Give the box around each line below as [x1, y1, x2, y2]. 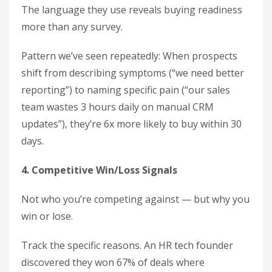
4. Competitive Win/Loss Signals [21, 163, 177, 177]
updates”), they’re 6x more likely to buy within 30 [21, 117, 242, 131]
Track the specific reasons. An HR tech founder [21, 239, 233, 252]
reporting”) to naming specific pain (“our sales [21, 83, 230, 97]
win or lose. [21, 209, 73, 223]
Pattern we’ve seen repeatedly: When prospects [21, 49, 237, 63]
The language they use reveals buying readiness [21, 3, 242, 16]
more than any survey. [21, 20, 123, 33]
